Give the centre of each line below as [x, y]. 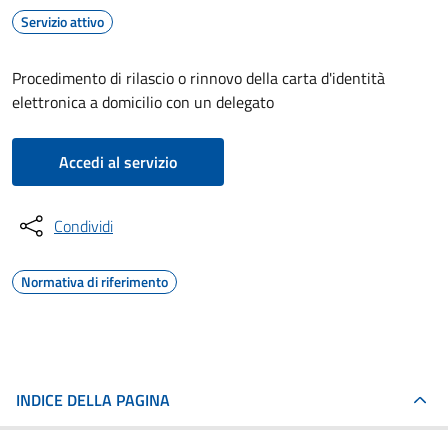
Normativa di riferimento [94, 281]
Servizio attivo [62, 21]
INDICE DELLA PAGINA [93, 400]
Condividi [83, 226]
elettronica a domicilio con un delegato [143, 102]
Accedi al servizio [118, 162]
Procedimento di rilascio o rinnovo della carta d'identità [198, 78]
